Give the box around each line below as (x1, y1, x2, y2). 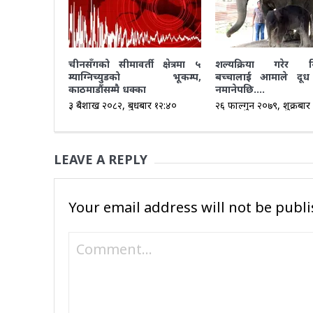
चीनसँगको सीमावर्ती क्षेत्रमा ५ (68, 57, 201, 71)
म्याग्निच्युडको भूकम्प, (68, 69, 201, 83)
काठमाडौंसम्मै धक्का (68, 82, 146, 96)
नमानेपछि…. (214, 82, 265, 96)
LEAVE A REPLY (53, 150, 147, 168)
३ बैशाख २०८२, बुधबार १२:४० (68, 98, 177, 112)
